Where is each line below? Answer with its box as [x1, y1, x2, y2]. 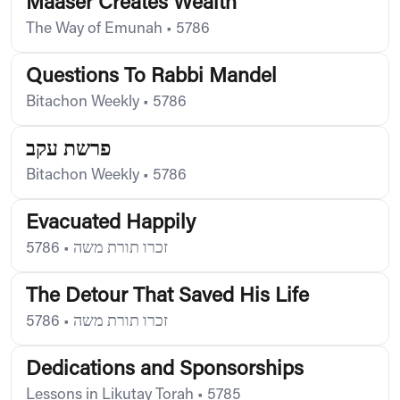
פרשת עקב [26, 139, 112, 161]
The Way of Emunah [26, 21, 162, 37]
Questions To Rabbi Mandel [26, 66, 277, 87]
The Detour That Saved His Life [26, 286, 309, 307]
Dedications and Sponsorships [26, 359, 304, 380]
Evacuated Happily [26, 212, 196, 234]
